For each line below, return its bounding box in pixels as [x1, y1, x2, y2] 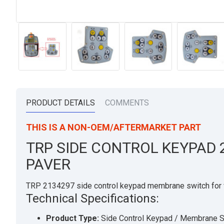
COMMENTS [105, 97, 149, 107]
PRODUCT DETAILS [26, 97, 95, 107]
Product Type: [46, 213, 99, 223]
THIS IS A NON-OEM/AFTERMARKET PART [26, 121, 201, 132]
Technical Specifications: [26, 191, 159, 205]
